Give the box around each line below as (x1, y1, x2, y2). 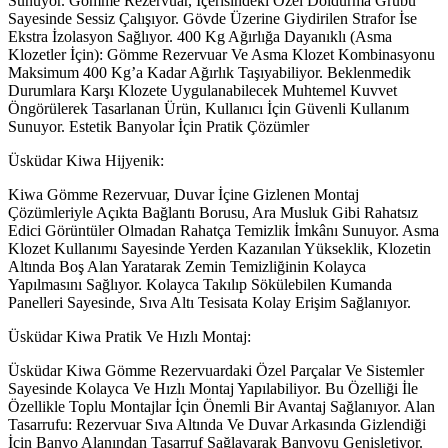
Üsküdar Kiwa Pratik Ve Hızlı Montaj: (8, 327, 251, 345)
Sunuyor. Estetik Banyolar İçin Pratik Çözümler (8, 117, 309, 135)
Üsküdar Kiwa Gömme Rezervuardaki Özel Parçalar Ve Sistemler (8, 361, 424, 379)
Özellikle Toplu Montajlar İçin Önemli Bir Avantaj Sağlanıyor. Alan (8, 397, 435, 415)
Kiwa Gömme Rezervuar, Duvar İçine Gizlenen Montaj (8, 185, 359, 203)
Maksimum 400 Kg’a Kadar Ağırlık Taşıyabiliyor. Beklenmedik (8, 63, 411, 81)
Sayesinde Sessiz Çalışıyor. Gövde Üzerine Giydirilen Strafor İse (8, 9, 417, 27)
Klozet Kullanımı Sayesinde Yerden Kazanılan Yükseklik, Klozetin (8, 239, 431, 257)
